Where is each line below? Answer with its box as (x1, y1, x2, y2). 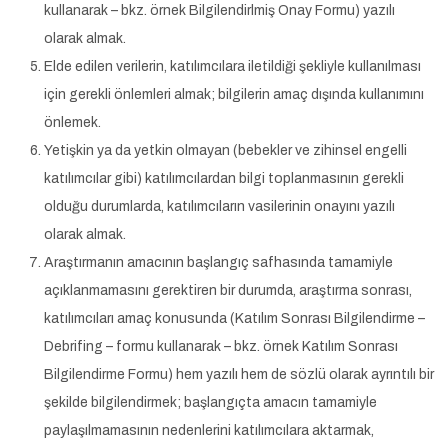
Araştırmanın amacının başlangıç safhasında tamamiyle (44, 255, 393, 271)
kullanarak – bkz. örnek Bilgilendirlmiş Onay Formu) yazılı (44, 3, 395, 19)
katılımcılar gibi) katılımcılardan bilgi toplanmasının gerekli (44, 171, 404, 187)
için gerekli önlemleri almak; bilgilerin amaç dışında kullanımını (44, 87, 424, 103)
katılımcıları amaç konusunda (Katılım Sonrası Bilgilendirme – (44, 311, 425, 327)
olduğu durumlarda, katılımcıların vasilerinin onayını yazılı (44, 199, 395, 215)
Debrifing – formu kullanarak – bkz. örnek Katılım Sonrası (44, 339, 398, 355)
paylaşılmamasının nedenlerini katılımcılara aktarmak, (44, 423, 374, 439)
